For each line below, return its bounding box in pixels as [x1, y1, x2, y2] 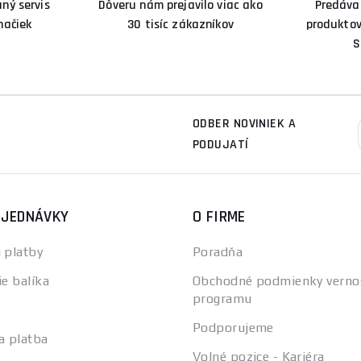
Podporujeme [193, 320, 274, 335]
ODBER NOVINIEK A [193, 115, 297, 132]
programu [193, 291, 252, 306]
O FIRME [193, 206, 246, 227]
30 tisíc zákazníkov [127, 16, 234, 33]
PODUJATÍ [193, 136, 249, 153]
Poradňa [193, 244, 243, 259]
